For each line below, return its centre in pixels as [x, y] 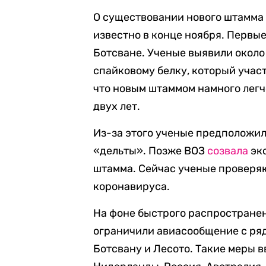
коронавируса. [132, 186]
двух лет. [117, 106]
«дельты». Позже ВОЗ [151, 151]
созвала [228, 151]
